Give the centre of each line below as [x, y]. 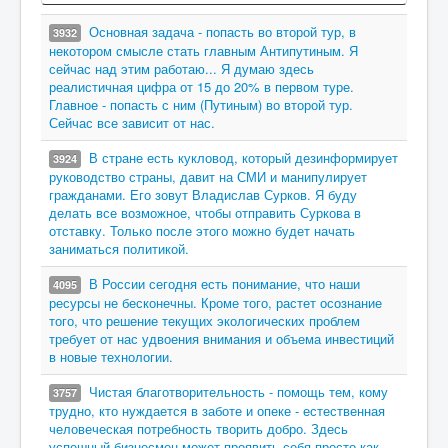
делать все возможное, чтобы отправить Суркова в [205, 212]
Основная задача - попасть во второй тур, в [222, 31]
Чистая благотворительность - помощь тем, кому [238, 391]
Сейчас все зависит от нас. [132, 122]
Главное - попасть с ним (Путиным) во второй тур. [201, 104]
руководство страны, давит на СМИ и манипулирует [208, 176]
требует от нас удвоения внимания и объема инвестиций [221, 338]
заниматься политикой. [119, 248]
